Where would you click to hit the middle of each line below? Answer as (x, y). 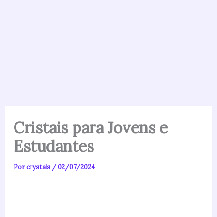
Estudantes (54, 146)
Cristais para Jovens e (90, 128)
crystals (39, 167)
